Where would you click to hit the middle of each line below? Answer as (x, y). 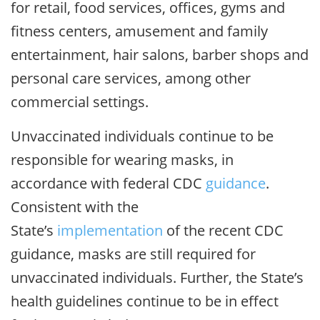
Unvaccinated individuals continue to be (142, 136)
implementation (110, 230)
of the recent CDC (223, 230)
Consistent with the (75, 206)
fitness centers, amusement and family (139, 31)
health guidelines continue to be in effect (145, 301)
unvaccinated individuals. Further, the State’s (157, 277)
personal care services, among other (131, 78)
